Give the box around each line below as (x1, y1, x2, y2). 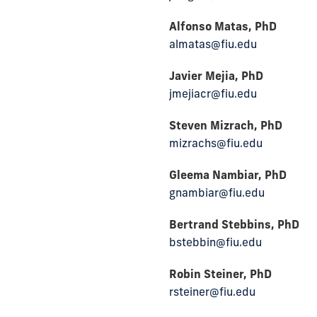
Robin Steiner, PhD (169, 267, 272, 281)
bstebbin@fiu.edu (169, 235, 262, 249)
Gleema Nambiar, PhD (169, 168, 287, 182)
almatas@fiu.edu (169, 37, 257, 51)
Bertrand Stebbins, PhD (169, 217, 299, 231)
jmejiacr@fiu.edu (169, 86, 257, 100)
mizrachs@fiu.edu (169, 136, 263, 150)
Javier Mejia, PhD (169, 69, 263, 83)
